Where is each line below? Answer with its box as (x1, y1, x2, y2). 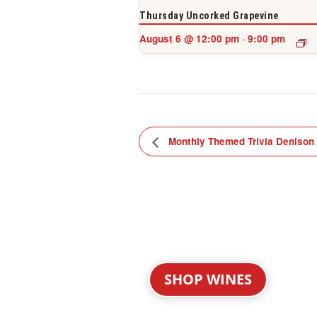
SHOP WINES (163, 269, 252, 289)
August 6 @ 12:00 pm (139, 32, 239, 46)
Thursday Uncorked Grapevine (139, 10, 279, 22)
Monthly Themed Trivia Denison (166, 134, 314, 149)
